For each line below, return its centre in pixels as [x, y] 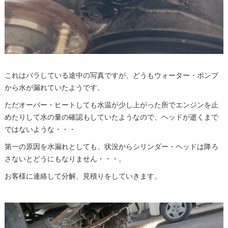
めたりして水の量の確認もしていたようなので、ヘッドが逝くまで [111, 117]
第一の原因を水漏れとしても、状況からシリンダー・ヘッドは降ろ [111, 146]
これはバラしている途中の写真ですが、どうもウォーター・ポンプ [111, 75]
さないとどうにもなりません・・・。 [65, 159]
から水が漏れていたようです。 [54, 87]
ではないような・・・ [40, 129]
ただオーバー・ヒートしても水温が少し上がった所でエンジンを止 [111, 105]
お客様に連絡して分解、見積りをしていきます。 [83, 176]
